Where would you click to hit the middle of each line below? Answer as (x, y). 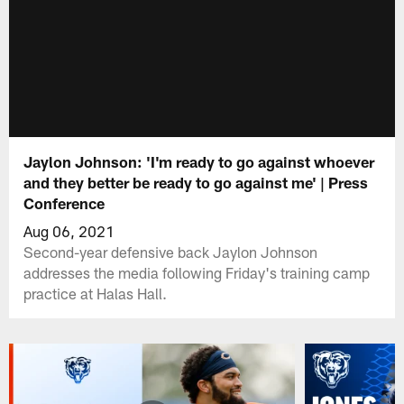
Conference (64, 202)
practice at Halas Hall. (96, 293)
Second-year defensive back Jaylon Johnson (171, 251)
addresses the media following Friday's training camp (197, 272)
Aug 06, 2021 (69, 230)
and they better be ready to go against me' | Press (196, 182)
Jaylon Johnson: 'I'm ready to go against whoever (199, 161)
